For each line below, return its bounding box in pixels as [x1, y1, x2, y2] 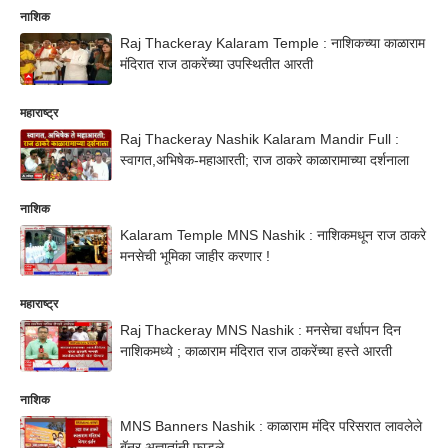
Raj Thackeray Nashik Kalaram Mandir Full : [120, 130, 399, 147]
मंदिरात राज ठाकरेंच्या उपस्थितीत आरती [120, 56, 313, 72]
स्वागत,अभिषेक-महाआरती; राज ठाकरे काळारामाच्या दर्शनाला [120, 151, 409, 168]
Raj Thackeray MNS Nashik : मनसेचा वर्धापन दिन [120, 322, 401, 339]
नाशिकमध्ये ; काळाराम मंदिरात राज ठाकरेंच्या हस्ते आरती [120, 343, 392, 360]
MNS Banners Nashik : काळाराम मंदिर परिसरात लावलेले [120, 418, 422, 434]
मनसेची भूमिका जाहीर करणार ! [120, 247, 270, 264]
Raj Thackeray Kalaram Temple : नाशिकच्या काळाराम [120, 35, 425, 51]
